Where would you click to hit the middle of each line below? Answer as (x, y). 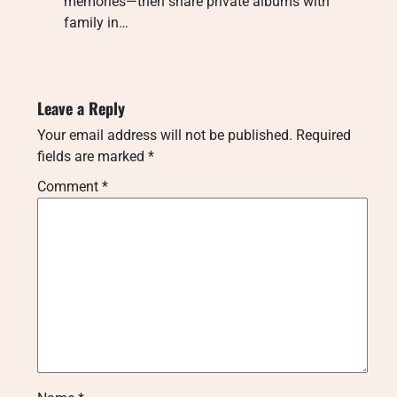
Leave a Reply (81, 108)
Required (323, 135)
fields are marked (93, 156)
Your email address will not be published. (165, 135)
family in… (96, 22)
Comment (70, 186)
